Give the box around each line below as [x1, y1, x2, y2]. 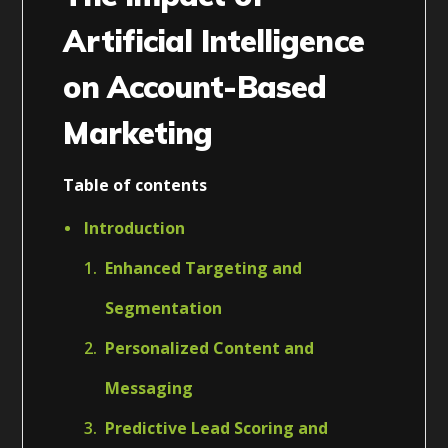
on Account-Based [63, 67, 327, 106]
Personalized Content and [105, 336, 315, 359]
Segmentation [105, 296, 223, 319]
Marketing [63, 113, 213, 152]
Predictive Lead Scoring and [105, 416, 329, 439]
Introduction [84, 216, 186, 239]
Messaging [105, 376, 194, 399]
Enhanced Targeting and [105, 256, 303, 279]
